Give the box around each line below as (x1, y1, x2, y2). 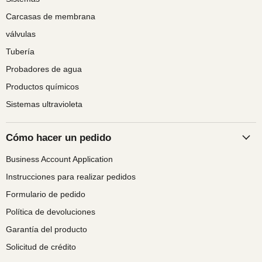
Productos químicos (6, 81, 79, 91)
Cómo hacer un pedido (6, 132, 111, 143)
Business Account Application (6, 154, 113, 164)
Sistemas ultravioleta (6, 99, 82, 109)
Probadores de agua (6, 64, 82, 74)
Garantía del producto (6, 224, 87, 234)
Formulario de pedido (6, 189, 85, 199)
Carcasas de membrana (6, 11, 95, 21)
